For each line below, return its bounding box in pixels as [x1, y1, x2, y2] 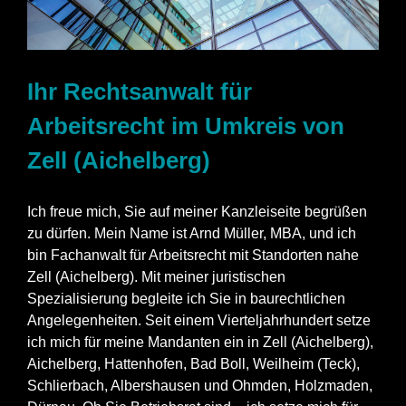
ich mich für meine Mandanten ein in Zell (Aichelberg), [27, 334, 373, 350]
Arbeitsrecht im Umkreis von [27, 113, 344, 140]
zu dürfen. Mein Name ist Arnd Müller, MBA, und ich [27, 226, 356, 241]
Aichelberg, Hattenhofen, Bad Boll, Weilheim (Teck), [27, 356, 360, 372]
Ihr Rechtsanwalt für [27, 79, 252, 105]
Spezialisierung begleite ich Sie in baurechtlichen [27, 291, 345, 306]
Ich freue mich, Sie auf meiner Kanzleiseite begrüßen [27, 204, 367, 219]
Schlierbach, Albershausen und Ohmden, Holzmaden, [27, 378, 372, 393]
